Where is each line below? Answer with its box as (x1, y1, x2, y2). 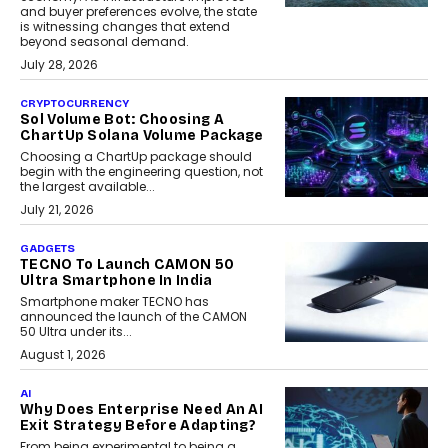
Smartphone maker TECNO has (20, 293, 209, 311)
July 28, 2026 (20, 56, 98, 74)
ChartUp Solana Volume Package (20, 127, 264, 145)
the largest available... (20, 178, 155, 196)
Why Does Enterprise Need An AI (20, 401, 264, 419)
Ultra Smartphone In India (20, 272, 213, 290)
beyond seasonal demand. (20, 33, 189, 51)
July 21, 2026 (20, 201, 94, 219)
